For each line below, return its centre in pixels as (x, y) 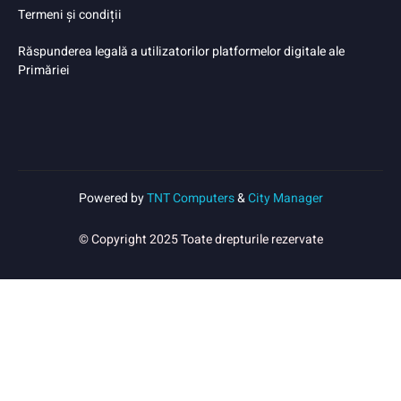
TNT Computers (190, 199)
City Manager (285, 199)
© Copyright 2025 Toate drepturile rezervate (200, 239)
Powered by (112, 199)
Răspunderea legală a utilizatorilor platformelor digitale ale (181, 52)
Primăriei (44, 71)
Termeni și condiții (70, 15)
